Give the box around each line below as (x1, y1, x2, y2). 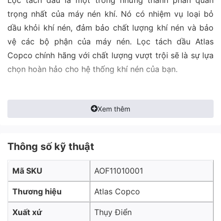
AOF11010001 (94, 165, 143, 176)
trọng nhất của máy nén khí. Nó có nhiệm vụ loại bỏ (7, 8, 214, 19)
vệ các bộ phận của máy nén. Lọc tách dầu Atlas (7, 36, 214, 46)
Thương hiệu (12, 186, 62, 196)
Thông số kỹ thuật (7, 140, 94, 152)
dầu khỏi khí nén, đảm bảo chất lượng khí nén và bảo (7, 22, 214, 33)
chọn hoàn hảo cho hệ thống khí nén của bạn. (7, 64, 178, 74)
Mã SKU (12, 165, 42, 176)
